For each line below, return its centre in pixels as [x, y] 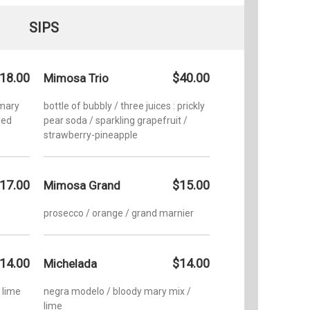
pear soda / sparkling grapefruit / [116, 120]
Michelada [70, 263]
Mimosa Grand [82, 185]
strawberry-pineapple [91, 135]
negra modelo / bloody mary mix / [117, 291]
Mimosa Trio [76, 78]
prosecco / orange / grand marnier [119, 213]
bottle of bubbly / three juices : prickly [124, 106]
